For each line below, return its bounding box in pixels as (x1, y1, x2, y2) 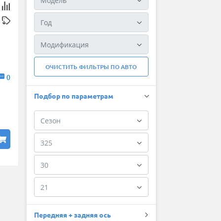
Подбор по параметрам (34, 91, 113, 101)
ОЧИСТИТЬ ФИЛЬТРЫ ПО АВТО (45, 63, 137, 72)
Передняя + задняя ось (34, 210, 111, 220)
